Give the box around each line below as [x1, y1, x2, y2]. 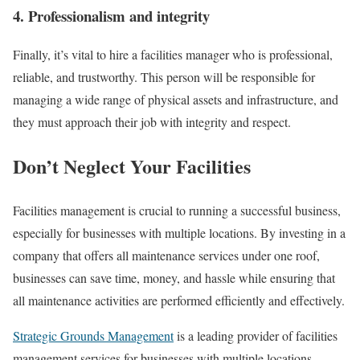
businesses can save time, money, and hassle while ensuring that [13, 269, 335, 287]
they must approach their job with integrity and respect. [13, 113, 291, 131]
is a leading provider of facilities [174, 327, 337, 345]
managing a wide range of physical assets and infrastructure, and [13, 91, 338, 108]
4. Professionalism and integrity [13, 4, 210, 27]
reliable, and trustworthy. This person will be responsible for [13, 68, 315, 86]
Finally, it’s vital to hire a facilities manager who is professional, [13, 46, 333, 63]
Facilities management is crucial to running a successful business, [13, 202, 341, 219]
